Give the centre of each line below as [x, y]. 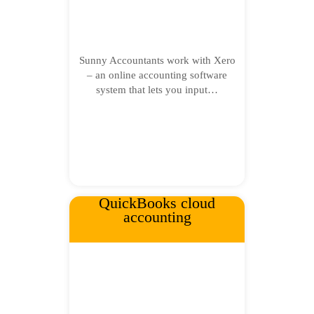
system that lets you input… [157, 90]
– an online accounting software [157, 75]
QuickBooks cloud [157, 203]
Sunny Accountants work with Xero [157, 60]
